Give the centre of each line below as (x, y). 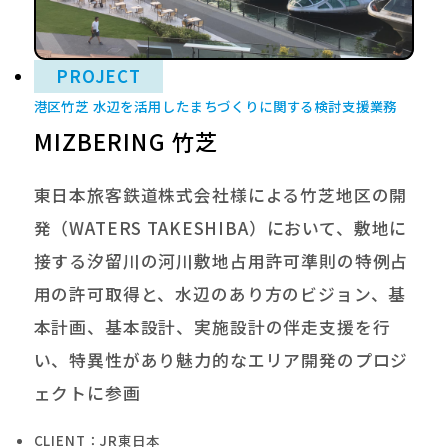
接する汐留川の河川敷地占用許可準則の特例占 (221, 261)
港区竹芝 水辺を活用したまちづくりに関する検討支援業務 (215, 105)
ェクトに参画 (87, 393)
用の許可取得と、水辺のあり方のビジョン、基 (220, 294)
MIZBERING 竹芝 (126, 140)
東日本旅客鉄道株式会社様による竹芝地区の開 (220, 195)
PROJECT (98, 75)
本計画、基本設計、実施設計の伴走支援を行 (212, 327)
